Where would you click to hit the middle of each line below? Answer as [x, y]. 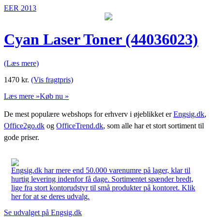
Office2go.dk [24, 125]
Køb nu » [54, 96]
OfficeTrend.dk [80, 125]
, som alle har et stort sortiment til [154, 125]
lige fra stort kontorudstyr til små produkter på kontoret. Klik [103, 187]
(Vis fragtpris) [52, 79]
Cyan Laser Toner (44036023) [101, 39]
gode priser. [22, 137]
